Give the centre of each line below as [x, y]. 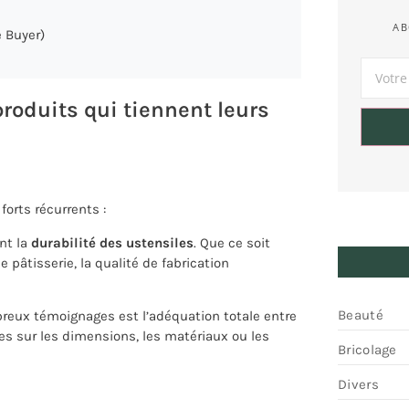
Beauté [361, 315]
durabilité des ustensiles [112, 242]
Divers [358, 384]
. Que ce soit [232, 242]
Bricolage [367, 349]
